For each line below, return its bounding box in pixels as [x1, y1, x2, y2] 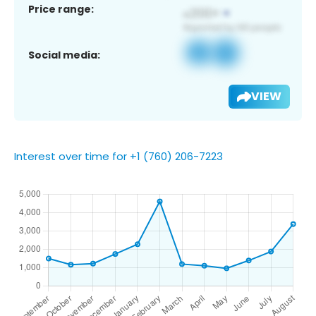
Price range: [28, 1, 94, 16]
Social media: [28, 47, 100, 62]
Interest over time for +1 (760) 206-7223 [14, 148, 223, 164]
